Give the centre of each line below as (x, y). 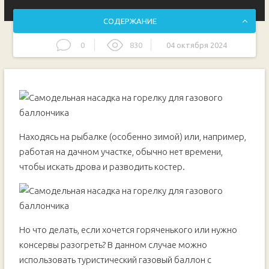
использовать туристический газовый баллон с (115, 260)
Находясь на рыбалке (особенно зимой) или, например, (132, 137)
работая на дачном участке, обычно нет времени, (121, 152)
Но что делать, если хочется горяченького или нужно (128, 230)
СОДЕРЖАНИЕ (130, 21)
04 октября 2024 (197, 45)
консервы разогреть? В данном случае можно (113, 245)
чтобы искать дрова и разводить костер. (102, 167)
